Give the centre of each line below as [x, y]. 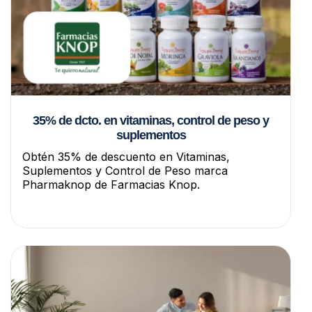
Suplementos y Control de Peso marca [125, 170]
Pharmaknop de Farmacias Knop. [111, 184]
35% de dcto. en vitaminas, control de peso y [151, 120]
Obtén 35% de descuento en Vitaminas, [126, 156]
